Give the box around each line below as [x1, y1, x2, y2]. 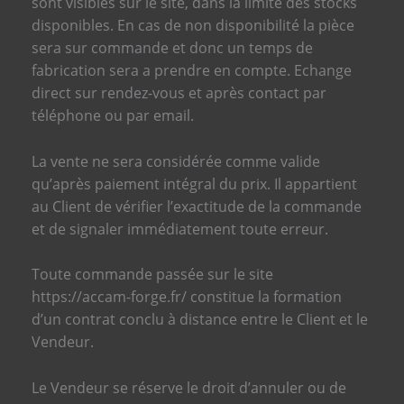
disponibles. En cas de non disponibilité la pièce [31, 15, 354, 36]
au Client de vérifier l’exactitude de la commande [31, 196, 362, 216]
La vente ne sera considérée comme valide [31, 151, 320, 171]
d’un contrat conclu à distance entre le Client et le [31, 309, 368, 330]
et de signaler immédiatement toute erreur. [31, 218, 328, 239]
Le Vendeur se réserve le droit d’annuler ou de [31, 377, 346, 398]
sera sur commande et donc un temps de [31, 38, 313, 59]
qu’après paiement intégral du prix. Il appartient [31, 173, 357, 194]
